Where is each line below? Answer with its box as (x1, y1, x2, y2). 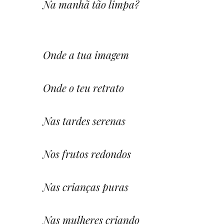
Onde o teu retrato (43, 80, 124, 94)
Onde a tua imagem (43, 47, 129, 61)
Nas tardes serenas (43, 113, 125, 127)
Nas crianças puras (43, 179, 128, 193)
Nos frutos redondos (43, 146, 131, 160)
